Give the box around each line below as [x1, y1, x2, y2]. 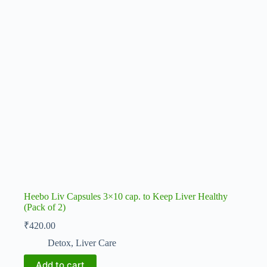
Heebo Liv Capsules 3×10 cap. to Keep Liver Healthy [24, 191, 228, 202]
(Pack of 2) [24, 202, 66, 213]
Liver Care [76, 238, 116, 249]
